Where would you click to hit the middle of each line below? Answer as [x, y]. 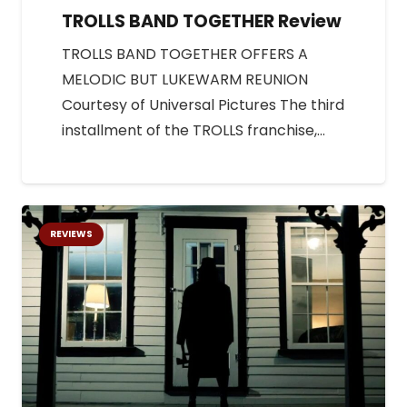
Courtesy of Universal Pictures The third [203, 104]
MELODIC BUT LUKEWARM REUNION [185, 79]
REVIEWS [72, 233]
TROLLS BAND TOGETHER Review [202, 21]
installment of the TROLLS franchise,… [194, 130]
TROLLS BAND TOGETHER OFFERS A [185, 54]
